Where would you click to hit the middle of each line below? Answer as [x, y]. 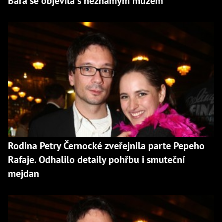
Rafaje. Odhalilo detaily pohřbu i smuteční [96, 160]
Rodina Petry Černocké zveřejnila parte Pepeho [106, 146]
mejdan [24, 174]
